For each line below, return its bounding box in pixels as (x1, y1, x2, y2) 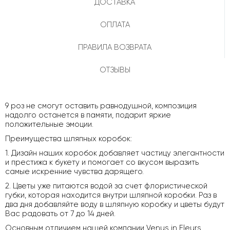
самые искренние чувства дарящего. (5, 166, 144, 176)
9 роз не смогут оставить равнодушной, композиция (5, 101, 197, 110)
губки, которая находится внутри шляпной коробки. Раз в (5, 190, 217, 200)
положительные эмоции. (5, 119, 95, 129)
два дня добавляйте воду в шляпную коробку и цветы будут (5, 199, 224, 209)
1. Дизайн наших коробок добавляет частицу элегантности (5, 148, 224, 158)
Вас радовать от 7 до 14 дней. (5, 208, 116, 218)
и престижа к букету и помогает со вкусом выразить (5, 157, 199, 167)
